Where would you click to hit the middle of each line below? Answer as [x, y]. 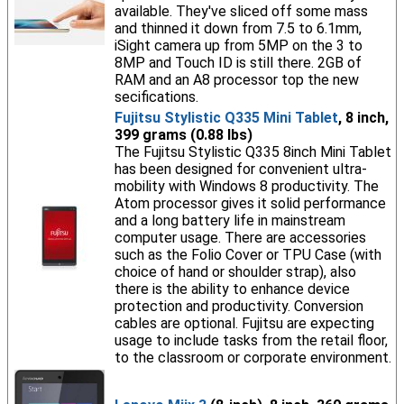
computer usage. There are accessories [240, 238]
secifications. [156, 97]
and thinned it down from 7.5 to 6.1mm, [238, 28]
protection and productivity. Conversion [239, 306]
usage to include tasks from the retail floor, [251, 340]
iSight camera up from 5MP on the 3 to [238, 46]
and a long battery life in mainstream [230, 220]
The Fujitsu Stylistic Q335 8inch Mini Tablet [252, 152]
